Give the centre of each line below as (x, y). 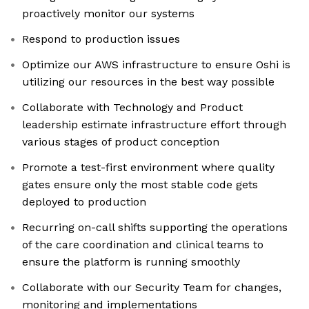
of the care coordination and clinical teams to (143, 245)
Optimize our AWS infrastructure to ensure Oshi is (156, 65)
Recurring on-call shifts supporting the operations (155, 228)
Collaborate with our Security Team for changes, (152, 288)
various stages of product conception (121, 142)
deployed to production (84, 202)
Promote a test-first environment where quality (148, 168)
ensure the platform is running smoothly (131, 262)
